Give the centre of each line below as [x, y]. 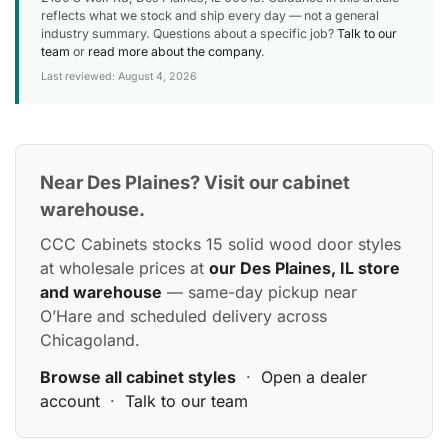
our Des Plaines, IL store [304, 267]
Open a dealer [314, 376]
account [70, 400]
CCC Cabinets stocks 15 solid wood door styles [220, 243]
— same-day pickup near [259, 291]
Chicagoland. [90, 339]
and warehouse [101, 291]
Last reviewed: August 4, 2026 [119, 76]
